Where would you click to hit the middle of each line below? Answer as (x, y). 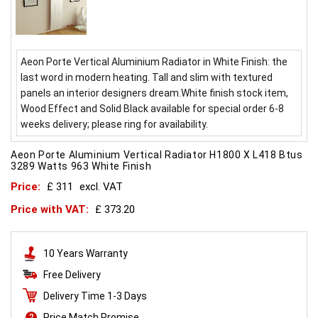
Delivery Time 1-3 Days (95, 296)
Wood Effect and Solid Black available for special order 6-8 (153, 109)
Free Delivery (72, 275)
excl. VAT (101, 187)
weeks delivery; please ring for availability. (115, 125)
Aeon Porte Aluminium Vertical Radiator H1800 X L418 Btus (157, 155)
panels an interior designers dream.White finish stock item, (155, 93)
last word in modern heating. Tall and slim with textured (147, 78)
